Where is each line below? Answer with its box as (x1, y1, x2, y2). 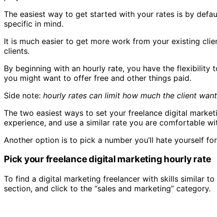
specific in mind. (4, 18, 63, 29)
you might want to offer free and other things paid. (4, 73, 191, 83)
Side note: (4, 90, 43, 100)
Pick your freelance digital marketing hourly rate (4, 154, 211, 165)
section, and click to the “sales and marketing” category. (4, 184, 211, 194)
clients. (4, 46, 30, 56)
